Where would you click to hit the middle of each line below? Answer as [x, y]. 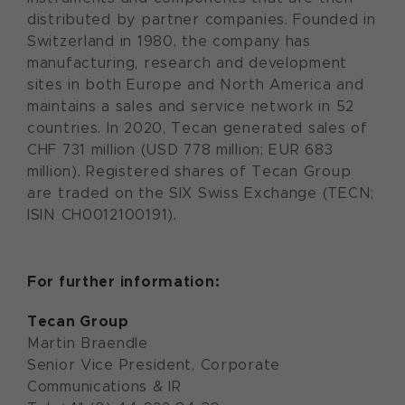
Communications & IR [104, 386]
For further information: [124, 282]
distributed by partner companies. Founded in [202, 19]
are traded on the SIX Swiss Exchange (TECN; [201, 193]
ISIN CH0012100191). [102, 215]
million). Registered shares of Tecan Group [189, 171]
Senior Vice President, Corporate [154, 365]
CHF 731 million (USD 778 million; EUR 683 [180, 150]
